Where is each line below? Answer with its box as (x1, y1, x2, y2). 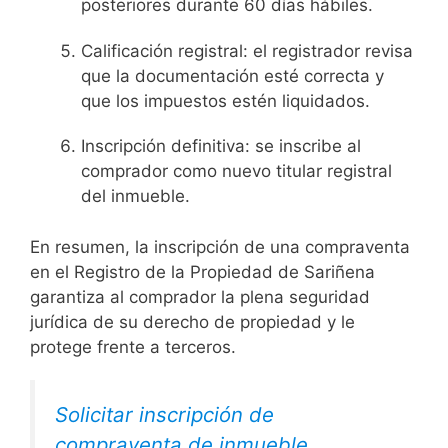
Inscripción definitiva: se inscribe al (81, 136, 361, 157)
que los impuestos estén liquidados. (81, 90, 370, 111)
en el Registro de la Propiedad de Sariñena (30, 261, 375, 282)
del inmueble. (81, 186, 190, 207)
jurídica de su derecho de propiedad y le (30, 311, 355, 332)
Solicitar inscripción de (55, 402, 274, 428)
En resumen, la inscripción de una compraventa (30, 236, 410, 257)
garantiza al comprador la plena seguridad (30, 286, 370, 307)
